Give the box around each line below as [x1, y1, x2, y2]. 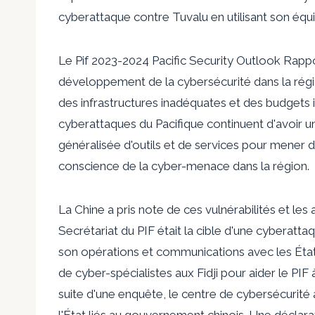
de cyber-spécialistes [58, 265, 172, 280]
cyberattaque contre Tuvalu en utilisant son [58, 9, 292, 24]
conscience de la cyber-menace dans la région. [58, 158, 309, 173]
